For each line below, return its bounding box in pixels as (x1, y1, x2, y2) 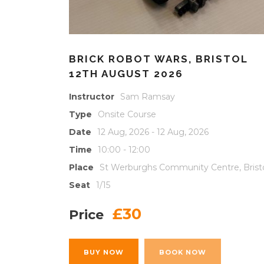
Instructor (69, 91, 114, 102)
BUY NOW (84, 247, 124, 256)
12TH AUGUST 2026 (69, 67, 183, 80)
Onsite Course (98, 108, 156, 120)
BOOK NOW (159, 247, 206, 256)
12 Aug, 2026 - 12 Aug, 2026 (97, 126, 209, 137)
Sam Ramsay (120, 91, 175, 102)
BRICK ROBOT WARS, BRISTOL (69, 52, 247, 65)
